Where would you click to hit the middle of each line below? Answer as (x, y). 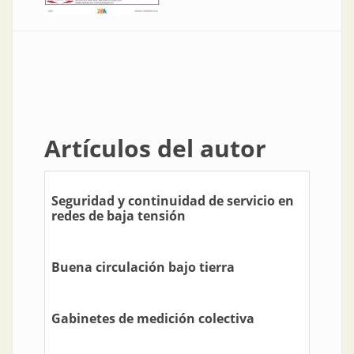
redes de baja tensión (119, 216)
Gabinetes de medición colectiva (153, 319)
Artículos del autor (155, 149)
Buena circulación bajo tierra (143, 267)
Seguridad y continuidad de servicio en (173, 201)
